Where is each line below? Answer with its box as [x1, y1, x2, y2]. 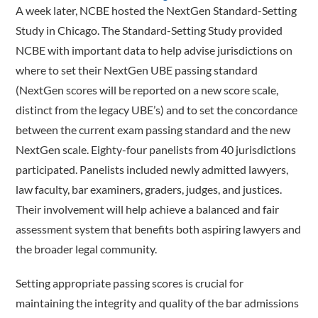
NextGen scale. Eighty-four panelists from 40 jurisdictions [16, 142, 297, 156]
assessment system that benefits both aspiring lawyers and [16, 221, 302, 236]
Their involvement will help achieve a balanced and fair [16, 202, 280, 216]
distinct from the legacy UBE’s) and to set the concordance [16, 102, 298, 116]
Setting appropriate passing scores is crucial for [16, 275, 244, 290]
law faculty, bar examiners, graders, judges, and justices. [16, 182, 283, 196]
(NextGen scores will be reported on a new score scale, [16, 82, 279, 97]
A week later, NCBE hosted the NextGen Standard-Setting [16, 3, 297, 17]
